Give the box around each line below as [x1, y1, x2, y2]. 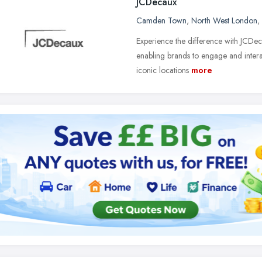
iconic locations [136, 64, 189, 76]
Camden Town [136, 15, 187, 26]
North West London [191, 15, 257, 26]
